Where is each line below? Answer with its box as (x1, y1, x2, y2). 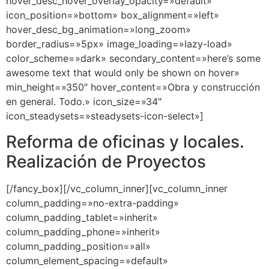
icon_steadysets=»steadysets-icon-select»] (6, 110, 204, 122)
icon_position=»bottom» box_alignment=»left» (6, 9, 219, 22)
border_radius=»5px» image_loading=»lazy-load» (6, 38, 232, 50)
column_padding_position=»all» (6, 240, 151, 252)
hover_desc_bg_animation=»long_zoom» (6, 23, 191, 36)
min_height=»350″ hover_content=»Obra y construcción (6, 81, 260, 94)
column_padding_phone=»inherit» (6, 225, 160, 238)
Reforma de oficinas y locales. (6, 131, 244, 152)
